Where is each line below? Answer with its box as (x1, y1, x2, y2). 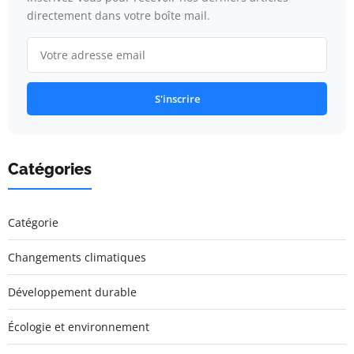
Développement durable (8, 284, 137, 299)
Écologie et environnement (8, 318, 149, 334)
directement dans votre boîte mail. (27, 7, 210, 23)
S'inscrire (154, 91, 200, 106)
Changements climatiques (8, 249, 146, 265)
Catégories (8, 159, 92, 179)
